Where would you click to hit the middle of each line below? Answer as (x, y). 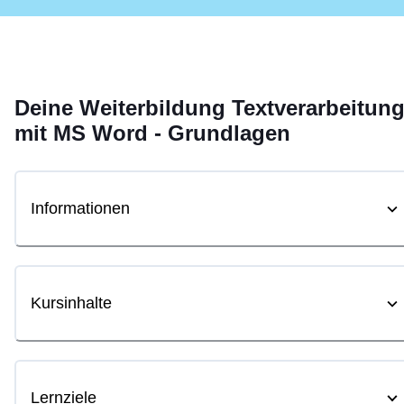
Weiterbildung (152, 107)
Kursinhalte (71, 303)
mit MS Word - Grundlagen (152, 133)
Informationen (80, 209)
